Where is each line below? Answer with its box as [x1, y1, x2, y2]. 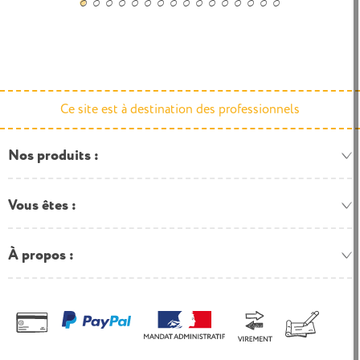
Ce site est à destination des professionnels [60, 101, 300, 117]
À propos [8, 246, 66, 264]
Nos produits [8, 146, 91, 165]
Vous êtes [8, 196, 68, 215]
